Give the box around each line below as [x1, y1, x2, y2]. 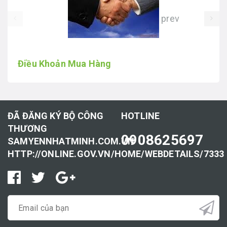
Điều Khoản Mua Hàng [18, 58, 111, 69]
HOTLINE [121, 110, 160, 122]
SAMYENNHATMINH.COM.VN [8, 136, 134, 147]
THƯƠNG [8, 123, 48, 134]
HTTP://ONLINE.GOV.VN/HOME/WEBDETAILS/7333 [8, 148, 224, 160]
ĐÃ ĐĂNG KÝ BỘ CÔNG [8, 110, 104, 122]
